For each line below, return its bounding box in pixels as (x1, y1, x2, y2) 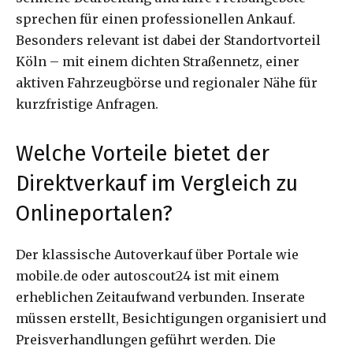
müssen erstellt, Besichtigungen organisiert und (16, 310, 326, 326)
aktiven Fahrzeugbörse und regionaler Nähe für (16, 74, 318, 91)
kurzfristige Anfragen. (16, 95, 158, 112)
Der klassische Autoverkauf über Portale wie (16, 246, 299, 262)
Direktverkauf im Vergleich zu (16, 170, 298, 196)
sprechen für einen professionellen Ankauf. (16, 10, 295, 27)
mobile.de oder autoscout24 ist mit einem (16, 267, 279, 284)
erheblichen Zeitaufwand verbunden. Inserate (16, 288, 305, 305)
